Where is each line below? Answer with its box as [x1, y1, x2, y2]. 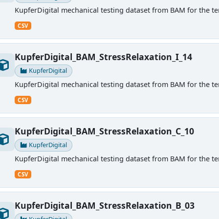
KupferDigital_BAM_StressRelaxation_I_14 [14, 50, 192, 63]
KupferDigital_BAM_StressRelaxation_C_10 [14, 125, 194, 137]
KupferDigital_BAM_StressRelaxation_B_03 [14, 199, 195, 211]
